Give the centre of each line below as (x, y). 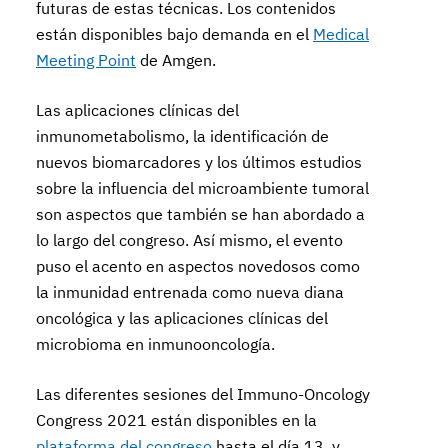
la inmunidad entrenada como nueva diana (190, 292)
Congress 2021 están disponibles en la (177, 420)
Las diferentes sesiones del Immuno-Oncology (203, 394)
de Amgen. (176, 60)
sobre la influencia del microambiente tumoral (203, 188)
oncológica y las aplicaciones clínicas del (182, 318)
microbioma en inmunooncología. (156, 344)
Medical (341, 34)
